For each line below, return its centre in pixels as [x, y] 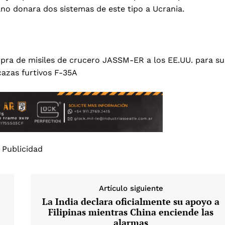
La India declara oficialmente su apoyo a [131, 201]
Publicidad [22, 149]
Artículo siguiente [131, 188]
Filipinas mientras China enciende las [131, 212]
